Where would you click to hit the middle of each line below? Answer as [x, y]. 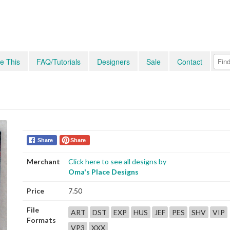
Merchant [43, 161]
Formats [41, 220]
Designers [113, 62]
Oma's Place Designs [103, 172]
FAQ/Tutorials [59, 62]
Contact [190, 62]
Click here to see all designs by [117, 161]
